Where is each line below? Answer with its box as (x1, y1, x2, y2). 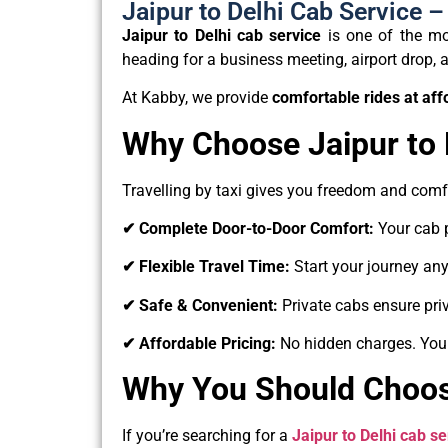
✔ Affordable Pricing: (122, 334, 280, 354)
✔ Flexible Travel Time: (122, 257, 294, 277)
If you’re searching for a (122, 426, 292, 446)
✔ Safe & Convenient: (122, 295, 282, 315)
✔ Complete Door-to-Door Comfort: (122, 218, 378, 238)
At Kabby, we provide (122, 88, 272, 108)
